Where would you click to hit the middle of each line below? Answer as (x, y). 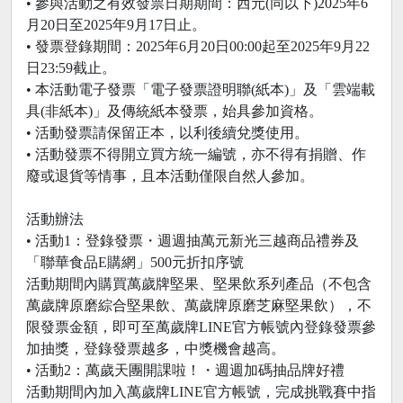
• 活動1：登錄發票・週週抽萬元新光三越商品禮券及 (193, 240)
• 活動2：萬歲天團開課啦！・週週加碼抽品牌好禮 (185, 370)
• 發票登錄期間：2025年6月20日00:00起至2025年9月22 (198, 46)
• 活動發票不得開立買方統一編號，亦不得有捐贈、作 (196, 154)
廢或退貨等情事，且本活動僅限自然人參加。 (170, 175)
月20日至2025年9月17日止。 (116, 24)
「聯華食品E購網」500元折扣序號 (135, 262)
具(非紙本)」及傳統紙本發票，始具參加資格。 (175, 111)
